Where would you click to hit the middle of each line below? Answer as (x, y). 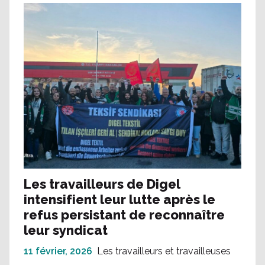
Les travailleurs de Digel (102, 184)
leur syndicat (66, 230)
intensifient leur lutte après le (119, 199)
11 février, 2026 (58, 251)
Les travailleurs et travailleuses (164, 251)
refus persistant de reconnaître (124, 214)
